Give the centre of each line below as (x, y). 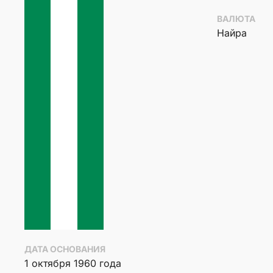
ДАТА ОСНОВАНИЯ (65, 249)
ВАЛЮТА (236, 18)
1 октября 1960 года (73, 263)
